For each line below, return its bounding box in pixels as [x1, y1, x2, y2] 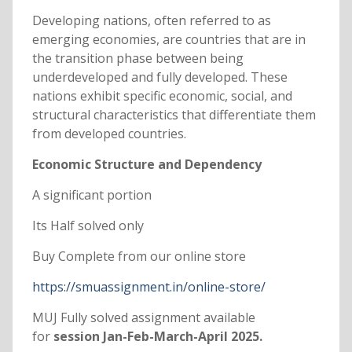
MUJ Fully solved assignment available [31, 309, 255, 327]
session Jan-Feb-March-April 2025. [49, 328, 262, 346]
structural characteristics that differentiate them [31, 106, 316, 124]
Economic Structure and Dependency [31, 156, 262, 174]
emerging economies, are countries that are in [31, 31, 306, 49]
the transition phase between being [31, 49, 244, 68]
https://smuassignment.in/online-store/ [31, 278, 266, 296]
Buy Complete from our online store [31, 247, 246, 266]
